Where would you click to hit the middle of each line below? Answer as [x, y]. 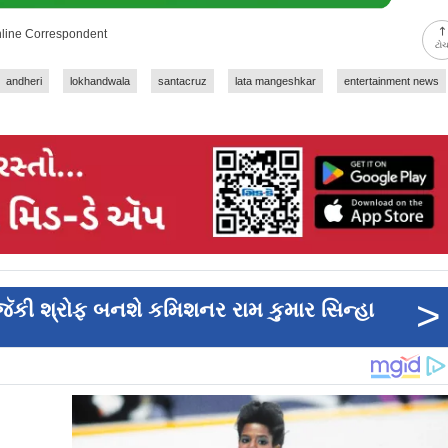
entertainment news [391, 81]
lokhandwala [100, 81]
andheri [24, 81]
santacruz [182, 81]
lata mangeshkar [275, 81]
